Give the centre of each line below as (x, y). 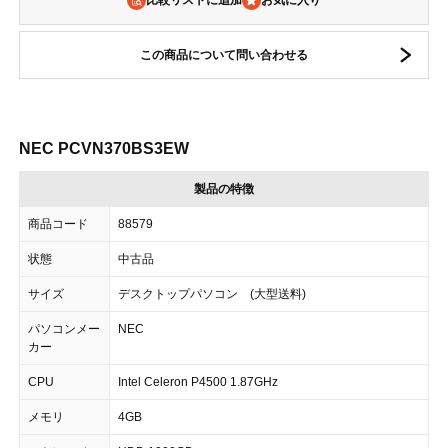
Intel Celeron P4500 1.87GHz (198, 382)
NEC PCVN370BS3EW (104, 148)
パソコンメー (64, 329)
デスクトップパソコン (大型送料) (212, 294)
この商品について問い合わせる (224, 55)
